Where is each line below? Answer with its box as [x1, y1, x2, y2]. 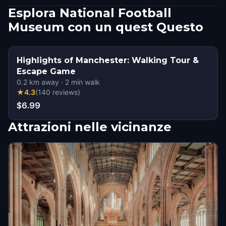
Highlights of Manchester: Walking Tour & [17, 55, 199, 65]
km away [27, 78, 59, 86]
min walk [69, 78, 100, 86]
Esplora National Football [8, 6, 172, 20]
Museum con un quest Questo [8, 20, 203, 34]
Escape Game [17, 67, 76, 76]
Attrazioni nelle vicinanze [8, 120, 172, 134]
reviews [52, 88, 78, 96]
